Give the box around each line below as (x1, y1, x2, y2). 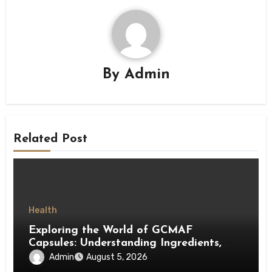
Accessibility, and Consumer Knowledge (29, 250, 234, 262)
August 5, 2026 (86, 252, 148, 263)
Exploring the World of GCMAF (29, 225, 193, 237)
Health (29, 205, 58, 216)
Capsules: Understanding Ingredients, (29, 237, 222, 250)
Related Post (13, 132, 88, 145)
